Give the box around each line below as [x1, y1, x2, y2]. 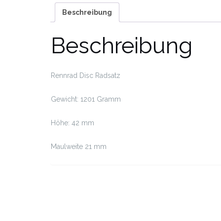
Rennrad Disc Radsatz [51, 71, 120, 79]
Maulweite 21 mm [51, 142, 107, 150]
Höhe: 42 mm [51, 118, 94, 127]
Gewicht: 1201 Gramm [51, 95, 121, 103]
